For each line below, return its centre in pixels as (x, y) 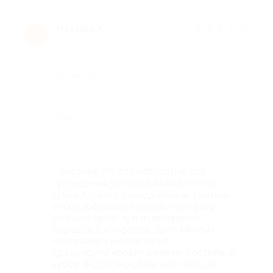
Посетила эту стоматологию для (129, 171)
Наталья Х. (81, 28)
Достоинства (76, 75)
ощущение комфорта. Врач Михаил (134, 229)
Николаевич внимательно (111, 241)
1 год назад (76, 41)
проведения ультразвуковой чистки (134, 183)
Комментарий (77, 159)
